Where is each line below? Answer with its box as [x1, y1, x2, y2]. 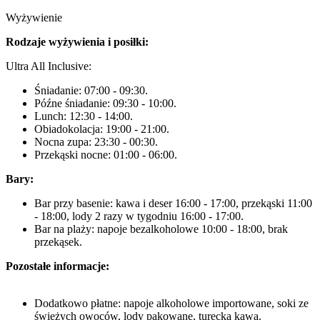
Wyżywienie [6, 11, 62, 24]
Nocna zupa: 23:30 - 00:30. [34, 136, 158, 148]
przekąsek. [34, 236, 82, 248]
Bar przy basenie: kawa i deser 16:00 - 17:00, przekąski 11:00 [34, 197, 312, 209]
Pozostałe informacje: [6, 260, 109, 272]
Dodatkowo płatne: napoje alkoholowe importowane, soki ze [34, 297, 309, 309]
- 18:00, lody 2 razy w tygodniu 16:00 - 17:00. [34, 210, 244, 222]
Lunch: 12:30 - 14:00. [34, 110, 133, 122]
